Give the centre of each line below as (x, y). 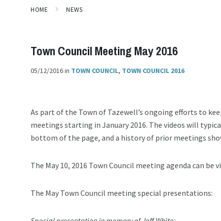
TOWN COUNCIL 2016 (153, 70)
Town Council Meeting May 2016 (104, 51)
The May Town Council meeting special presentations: (122, 193)
